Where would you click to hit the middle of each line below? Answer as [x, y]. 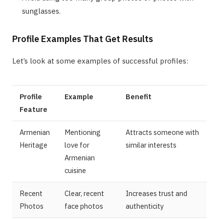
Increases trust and [156, 194]
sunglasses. [41, 11]
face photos [84, 206]
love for [77, 145]
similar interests [151, 145]
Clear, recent [84, 194]
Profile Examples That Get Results [83, 39]
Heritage [33, 145]
